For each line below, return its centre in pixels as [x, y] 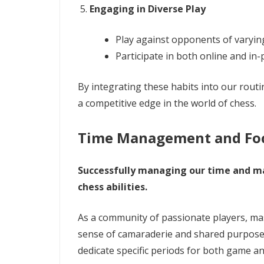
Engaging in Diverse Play [148, 9]
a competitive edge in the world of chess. [167, 103]
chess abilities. [113, 187]
